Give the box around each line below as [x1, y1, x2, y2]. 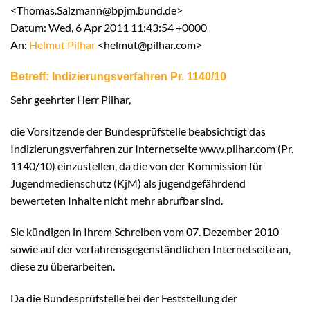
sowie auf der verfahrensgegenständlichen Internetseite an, [10, 242, 291, 256]
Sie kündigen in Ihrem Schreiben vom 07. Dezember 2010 [10, 225, 279, 239]
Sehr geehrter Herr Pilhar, [10, 92, 131, 106]
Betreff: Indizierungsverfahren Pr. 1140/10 [10, 70, 226, 82]
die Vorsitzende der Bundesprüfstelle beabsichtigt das [10, 124, 266, 138]
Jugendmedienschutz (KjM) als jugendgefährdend [10, 176, 246, 190]
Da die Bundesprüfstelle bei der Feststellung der [10, 291, 237, 305]
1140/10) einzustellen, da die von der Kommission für [10, 158, 263, 172]
